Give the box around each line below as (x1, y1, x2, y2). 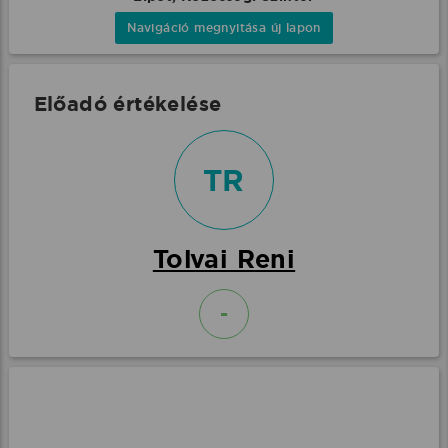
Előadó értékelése (33, 91, 222, 117)
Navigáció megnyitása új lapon (127, 20, 321, 36)
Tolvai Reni (152, 243, 296, 276)
